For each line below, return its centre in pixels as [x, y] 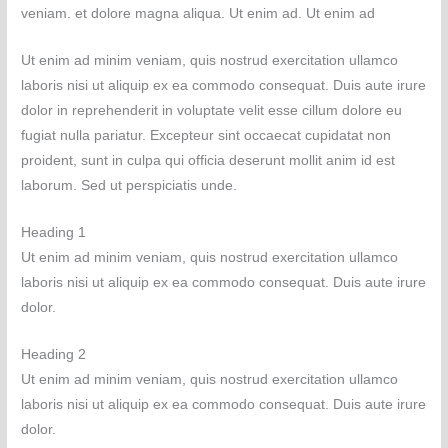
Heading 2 [54, 354]
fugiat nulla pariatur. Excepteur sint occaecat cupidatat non [206, 136]
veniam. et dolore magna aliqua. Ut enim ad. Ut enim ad [198, 14]
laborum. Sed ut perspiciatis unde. [129, 186]
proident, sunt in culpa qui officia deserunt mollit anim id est [208, 161]
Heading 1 [54, 232]
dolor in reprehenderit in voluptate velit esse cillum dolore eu [212, 111]
